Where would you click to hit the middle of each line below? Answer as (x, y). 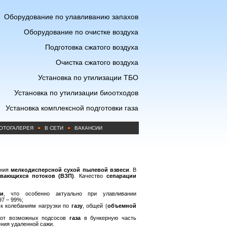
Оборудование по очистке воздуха (81, 32)
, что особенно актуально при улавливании (70, 194)
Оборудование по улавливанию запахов (71, 17)
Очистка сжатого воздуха (97, 62)
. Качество (90, 176)
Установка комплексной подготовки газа (72, 108)
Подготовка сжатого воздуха (92, 47)
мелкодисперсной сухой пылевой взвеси (70, 170)
